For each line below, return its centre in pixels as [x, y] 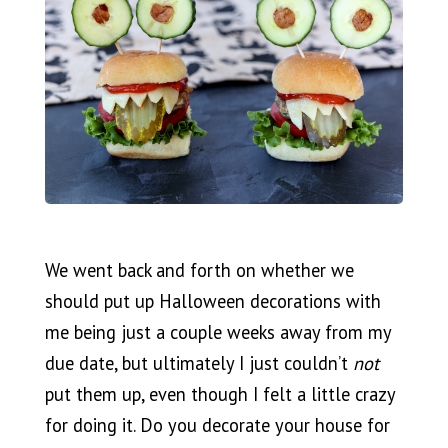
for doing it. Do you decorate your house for [217, 425]
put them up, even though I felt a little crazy [219, 394]
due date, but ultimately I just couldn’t [198, 363]
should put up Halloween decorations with [212, 301]
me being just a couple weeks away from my [217, 332]
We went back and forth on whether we [199, 270]
